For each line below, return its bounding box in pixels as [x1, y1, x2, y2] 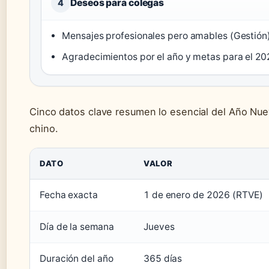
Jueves [144, 220, 175, 232]
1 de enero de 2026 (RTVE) [144, 189, 263, 201]
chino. [29, 122, 58, 134]
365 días [144, 252, 183, 264]
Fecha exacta [40, 189, 98, 201]
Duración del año [40, 252, 113, 264]
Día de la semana [40, 220, 114, 232]
